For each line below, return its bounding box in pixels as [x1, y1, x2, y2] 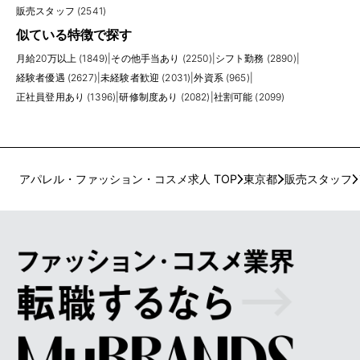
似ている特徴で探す [16, 26, 132, 43]
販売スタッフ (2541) [16, 4, 107, 17]
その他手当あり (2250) [111, 51, 212, 64]
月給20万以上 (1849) [16, 51, 108, 64]
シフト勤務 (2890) [215, 51, 297, 64]
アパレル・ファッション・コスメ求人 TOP [18, 172, 237, 186]
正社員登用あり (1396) [16, 90, 117, 103]
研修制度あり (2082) [119, 90, 211, 103]
